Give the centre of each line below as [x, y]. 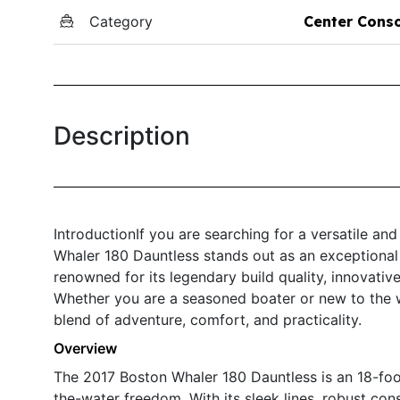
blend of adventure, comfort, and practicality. [208, 319]
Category [121, 21]
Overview [85, 348]
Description [122, 135]
